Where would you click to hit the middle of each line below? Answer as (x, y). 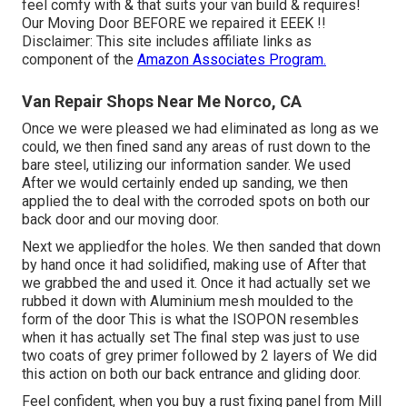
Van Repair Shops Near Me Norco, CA (162, 102)
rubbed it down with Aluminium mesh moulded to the (188, 302)
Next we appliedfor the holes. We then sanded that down (201, 247)
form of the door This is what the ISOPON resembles (190, 320)
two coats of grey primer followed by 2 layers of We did (199, 356)
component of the (79, 60)
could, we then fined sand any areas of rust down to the (196, 147)
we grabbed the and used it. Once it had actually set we (196, 283)
